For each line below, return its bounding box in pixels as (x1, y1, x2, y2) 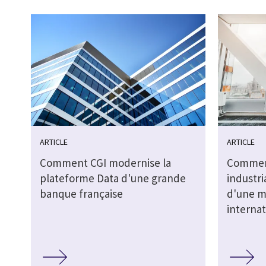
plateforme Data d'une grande (40, 171, 186, 186)
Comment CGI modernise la (40, 156, 171, 170)
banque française (40, 186, 123, 201)
